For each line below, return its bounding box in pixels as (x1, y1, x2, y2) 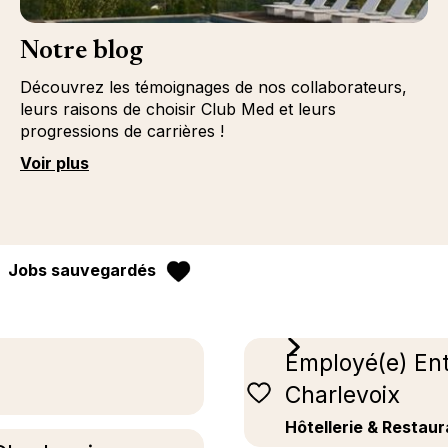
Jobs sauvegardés (8, 260, 156, 280)
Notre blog (19, 39, 143, 65)
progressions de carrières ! (19, 121, 224, 141)
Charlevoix (285, 381, 400, 410)
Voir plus (19, 153, 89, 173)
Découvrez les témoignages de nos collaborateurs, (19, 77, 407, 97)
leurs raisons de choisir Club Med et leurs (19, 99, 336, 119)
